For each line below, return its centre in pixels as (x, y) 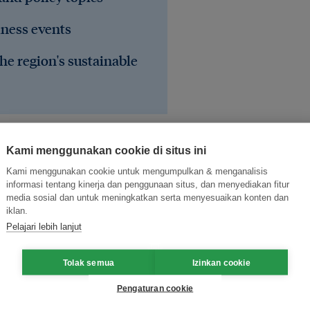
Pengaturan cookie (155, 288)
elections (38, 264)
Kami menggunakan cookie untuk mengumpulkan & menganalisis (137, 171)
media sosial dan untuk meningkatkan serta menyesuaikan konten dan (147, 197)
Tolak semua (89, 262)
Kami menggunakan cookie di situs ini (106, 150)
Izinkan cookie (221, 262)
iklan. (17, 210)
